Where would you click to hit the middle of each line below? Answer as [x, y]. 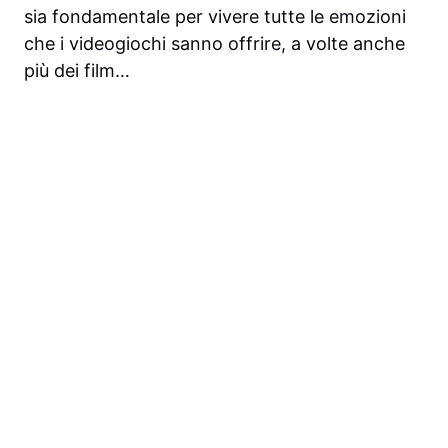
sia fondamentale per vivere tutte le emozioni [215, 16]
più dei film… [77, 70]
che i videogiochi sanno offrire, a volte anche [214, 43]
